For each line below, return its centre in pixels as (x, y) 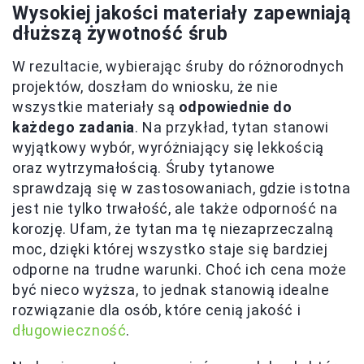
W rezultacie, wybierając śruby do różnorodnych (178, 66)
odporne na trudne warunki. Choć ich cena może (180, 269)
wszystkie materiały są (95, 106)
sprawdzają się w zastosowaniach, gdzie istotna (182, 188)
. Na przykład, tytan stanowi (232, 127)
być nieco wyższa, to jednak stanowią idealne (171, 289)
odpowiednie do (235, 106)
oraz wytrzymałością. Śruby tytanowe (144, 167)
